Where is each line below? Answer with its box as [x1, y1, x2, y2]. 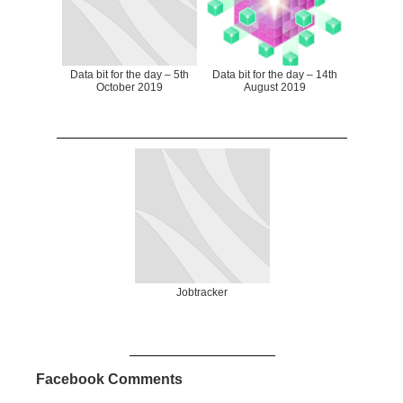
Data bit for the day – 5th [70, 68, 189, 82]
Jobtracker [176, 286, 228, 300]
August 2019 [243, 81, 306, 94]
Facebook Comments [36, 372, 183, 388]
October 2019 [96, 81, 163, 94]
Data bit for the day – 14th [211, 68, 337, 82]
